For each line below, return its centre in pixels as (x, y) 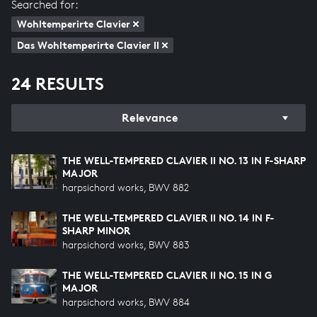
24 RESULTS (58, 84)
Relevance (150, 117)
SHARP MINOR (96, 230)
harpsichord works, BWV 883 (126, 244)
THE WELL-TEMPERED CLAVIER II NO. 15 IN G (167, 275)
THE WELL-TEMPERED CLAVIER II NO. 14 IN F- (168, 218)
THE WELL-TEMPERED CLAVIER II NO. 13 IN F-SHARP (184, 160)
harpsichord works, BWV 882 (126, 187)
